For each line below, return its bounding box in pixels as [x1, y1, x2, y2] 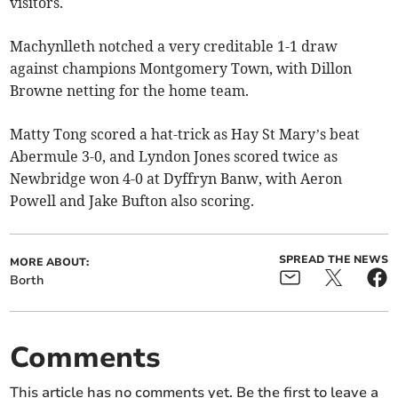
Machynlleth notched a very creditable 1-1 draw [10, 37, 338, 56]
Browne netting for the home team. [10, 82, 250, 100]
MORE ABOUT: [10, 255, 90, 270]
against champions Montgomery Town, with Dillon [10, 60, 353, 78]
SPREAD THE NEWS [278, 252, 388, 267]
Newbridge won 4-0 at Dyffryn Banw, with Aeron [10, 170, 343, 188]
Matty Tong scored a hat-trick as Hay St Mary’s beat [10, 125, 361, 144]
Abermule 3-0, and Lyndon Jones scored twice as [10, 147, 338, 166]
